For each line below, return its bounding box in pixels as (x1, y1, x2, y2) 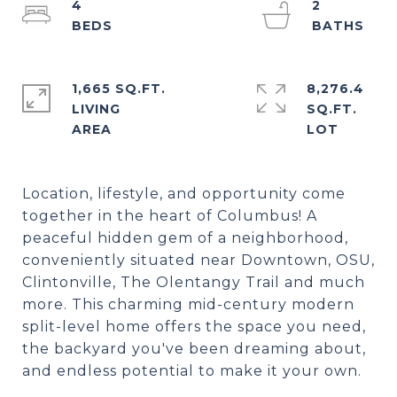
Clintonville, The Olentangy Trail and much (22, 274, 365, 291)
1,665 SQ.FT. (72, 81, 166, 97)
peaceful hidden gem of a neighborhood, (22, 230, 348, 246)
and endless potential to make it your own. (22, 362, 362, 379)
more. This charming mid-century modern (22, 296, 354, 313)
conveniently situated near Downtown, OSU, (22, 252, 375, 269)
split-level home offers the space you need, (22, 318, 366, 335)
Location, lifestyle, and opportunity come (22, 185, 346, 202)
